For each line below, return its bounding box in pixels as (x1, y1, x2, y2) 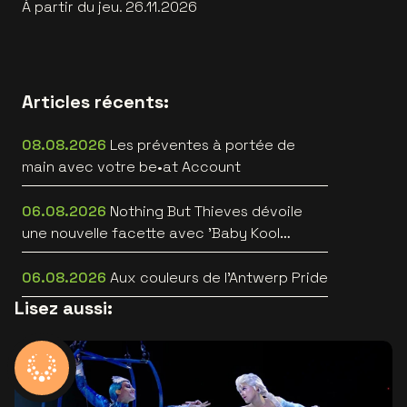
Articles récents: (22, 89, 169, 114)
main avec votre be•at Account (22, 156, 241, 176)
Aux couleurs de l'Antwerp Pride (110, 267, 328, 287)
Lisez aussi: (15, 295, 113, 320)
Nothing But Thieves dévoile (110, 201, 303, 221)
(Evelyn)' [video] (22, 244, 133, 264)
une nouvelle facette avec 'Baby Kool (22, 223, 280, 243)
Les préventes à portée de (110, 134, 295, 154)
